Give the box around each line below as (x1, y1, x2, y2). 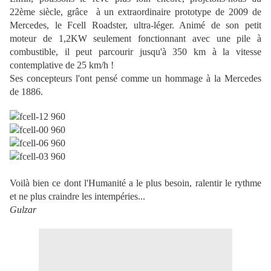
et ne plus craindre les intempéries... (10, 191, 145, 202)
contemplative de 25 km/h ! (10, 60, 114, 71)
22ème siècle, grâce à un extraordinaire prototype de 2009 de (10, 7, 261, 18)
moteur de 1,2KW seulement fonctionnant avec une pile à (10, 33, 261, 44)
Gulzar (10, 204, 36, 215)
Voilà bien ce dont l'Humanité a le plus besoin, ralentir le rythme (10, 178, 261, 189)
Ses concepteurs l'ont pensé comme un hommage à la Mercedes (10, 73, 261, 84)
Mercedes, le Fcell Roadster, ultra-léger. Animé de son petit (10, 20, 261, 31)
